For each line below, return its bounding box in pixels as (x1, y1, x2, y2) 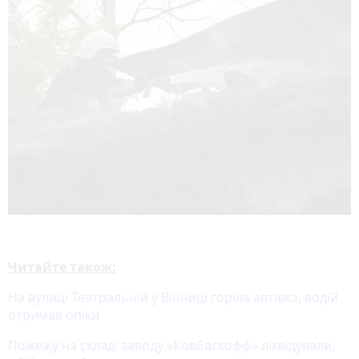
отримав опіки (8, 306, 99, 325)
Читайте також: (8, 258, 116, 276)
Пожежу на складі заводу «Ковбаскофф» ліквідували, (8, 337, 335, 355)
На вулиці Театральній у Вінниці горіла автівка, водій (8, 288, 338, 307)
